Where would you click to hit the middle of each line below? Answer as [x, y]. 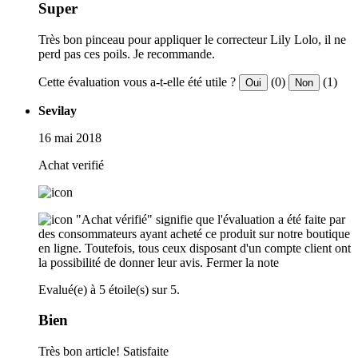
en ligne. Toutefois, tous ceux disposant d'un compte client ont [195, 248]
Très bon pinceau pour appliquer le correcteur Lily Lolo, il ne [192, 39]
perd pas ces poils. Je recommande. [127, 54]
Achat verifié [71, 165]
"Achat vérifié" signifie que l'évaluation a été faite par [211, 219]
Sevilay [58, 110]
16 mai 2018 [70, 137]
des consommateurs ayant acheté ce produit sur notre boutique [194, 233]
